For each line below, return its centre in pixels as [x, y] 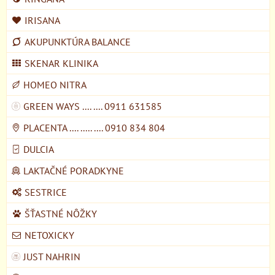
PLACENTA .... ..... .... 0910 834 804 [94, 127]
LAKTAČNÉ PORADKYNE [74, 170]
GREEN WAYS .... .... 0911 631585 [93, 106]
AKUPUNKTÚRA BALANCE [78, 41]
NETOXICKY [49, 235]
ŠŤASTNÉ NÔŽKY [61, 213]
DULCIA [39, 149]
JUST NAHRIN [52, 256]
